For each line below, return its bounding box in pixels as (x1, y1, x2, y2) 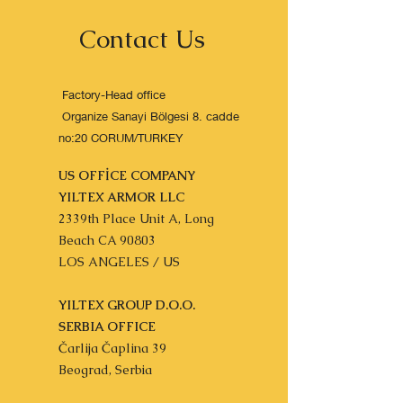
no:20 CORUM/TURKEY (58, 130, 183, 145)
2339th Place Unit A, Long (58, 210, 214, 227)
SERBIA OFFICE (58, 318, 156, 335)
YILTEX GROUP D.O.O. (58, 297, 195, 313)
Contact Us (79, 22, 205, 55)
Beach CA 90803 (58, 232, 156, 248)
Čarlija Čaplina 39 (58, 340, 166, 356)
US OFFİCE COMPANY (58, 167, 195, 184)
